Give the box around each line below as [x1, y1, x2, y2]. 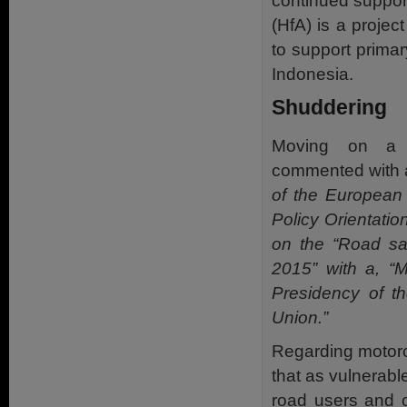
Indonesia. [272, 64, 353, 84]
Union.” [272, 307, 328, 327]
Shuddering [272, 95, 387, 119]
